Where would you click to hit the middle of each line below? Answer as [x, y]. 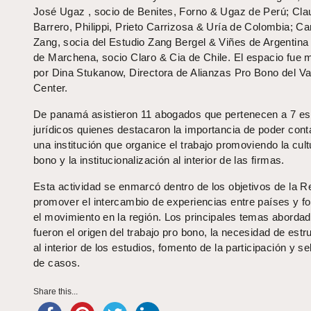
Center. [51, 88]
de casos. [57, 263]
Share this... [56, 292]
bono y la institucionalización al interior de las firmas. [159, 160]
